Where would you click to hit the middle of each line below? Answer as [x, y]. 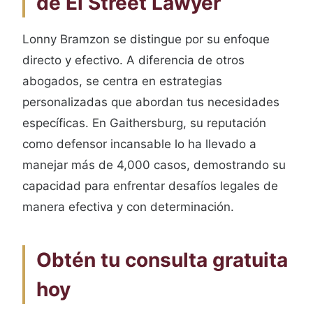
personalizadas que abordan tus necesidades [151, 102]
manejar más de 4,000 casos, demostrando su [154, 165]
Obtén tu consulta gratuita [162, 260]
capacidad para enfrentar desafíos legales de [150, 186]
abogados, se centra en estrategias [122, 81]
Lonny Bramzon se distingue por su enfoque [146, 39]
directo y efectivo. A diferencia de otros [133, 60]
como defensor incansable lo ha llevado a [139, 144]
